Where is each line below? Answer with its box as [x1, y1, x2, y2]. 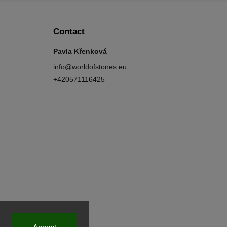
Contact [53, 26, 85, 36]
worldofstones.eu [71, 62, 127, 71]
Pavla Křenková [53, 47, 107, 55]
